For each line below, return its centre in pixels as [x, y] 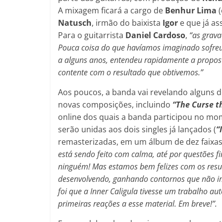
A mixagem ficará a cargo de [111, 10]
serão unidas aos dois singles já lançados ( [137, 129]
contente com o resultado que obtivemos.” [131, 72]
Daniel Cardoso [155, 35]
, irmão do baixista [127, 23]
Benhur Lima [191, 10]
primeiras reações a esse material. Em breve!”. [138, 203]
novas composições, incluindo [115, 104]
